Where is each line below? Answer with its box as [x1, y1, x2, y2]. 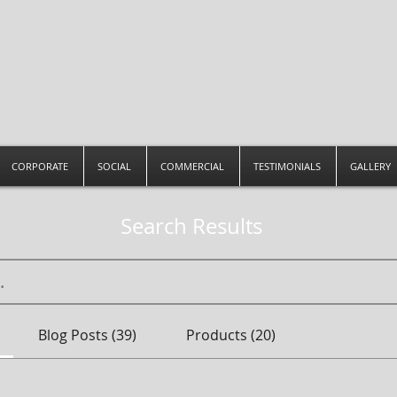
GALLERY [350, 160, 391, 174]
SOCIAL [97, 160, 131, 174]
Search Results [121, 212, 262, 241]
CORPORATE [12, 160, 68, 174]
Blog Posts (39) [37, 325, 136, 346]
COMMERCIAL [160, 160, 224, 174]
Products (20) [186, 325, 276, 346]
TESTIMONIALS [253, 160, 321, 174]
